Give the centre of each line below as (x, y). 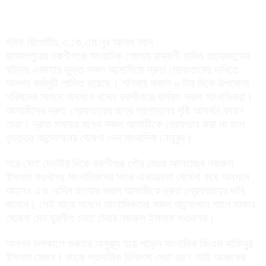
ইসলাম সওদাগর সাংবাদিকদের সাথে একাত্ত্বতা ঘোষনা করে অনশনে (128, 177)
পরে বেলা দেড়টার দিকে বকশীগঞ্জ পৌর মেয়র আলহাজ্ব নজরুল (120, 163)
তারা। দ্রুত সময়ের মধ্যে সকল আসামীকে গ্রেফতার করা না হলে (125, 124)
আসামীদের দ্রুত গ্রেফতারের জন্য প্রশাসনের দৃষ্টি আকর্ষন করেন (125, 110)
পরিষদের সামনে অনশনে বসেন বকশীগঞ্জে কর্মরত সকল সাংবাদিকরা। (129, 96)
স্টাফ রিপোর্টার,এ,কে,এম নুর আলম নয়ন (80, 42)
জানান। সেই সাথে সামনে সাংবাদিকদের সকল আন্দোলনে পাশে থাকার (131, 204)
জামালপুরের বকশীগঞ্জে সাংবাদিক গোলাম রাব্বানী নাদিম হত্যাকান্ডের (128, 56)
